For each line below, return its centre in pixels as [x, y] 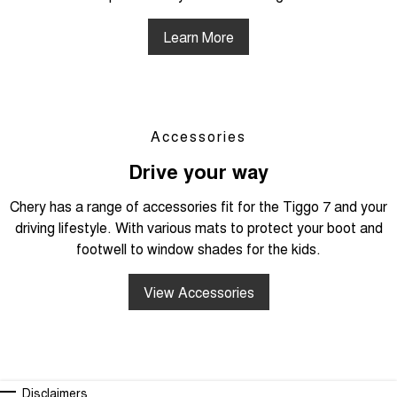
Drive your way [198, 171]
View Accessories [198, 292]
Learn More [198, 36]
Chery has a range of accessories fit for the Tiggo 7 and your [198, 206]
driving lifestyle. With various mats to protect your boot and [198, 227]
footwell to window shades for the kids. [198, 248]
